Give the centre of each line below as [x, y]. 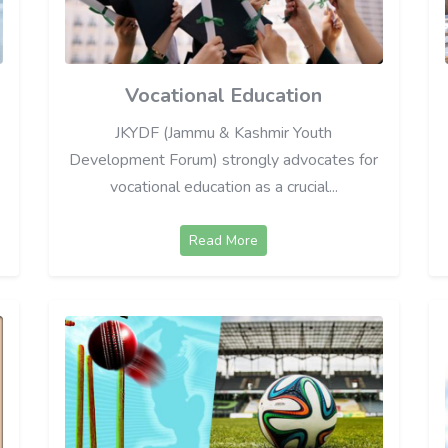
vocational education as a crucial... [223, 186]
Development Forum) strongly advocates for [224, 159]
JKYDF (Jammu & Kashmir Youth [224, 132]
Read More [224, 240]
